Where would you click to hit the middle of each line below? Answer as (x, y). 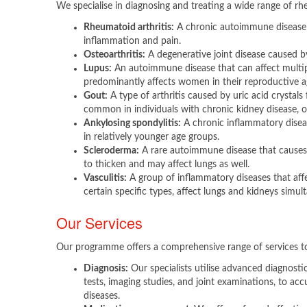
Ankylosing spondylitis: (132, 123)
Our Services (99, 222)
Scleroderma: (111, 151)
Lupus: (98, 69)
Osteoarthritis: (114, 55)
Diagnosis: (106, 269)
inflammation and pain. (132, 41)
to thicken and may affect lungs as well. (167, 164)
